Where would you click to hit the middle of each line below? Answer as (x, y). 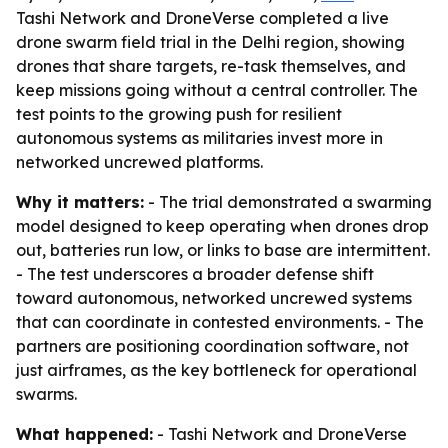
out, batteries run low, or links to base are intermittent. (223, 250)
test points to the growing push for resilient (179, 114)
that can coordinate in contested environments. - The (220, 322)
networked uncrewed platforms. (139, 162)
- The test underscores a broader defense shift (195, 274)
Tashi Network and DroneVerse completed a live (202, 18)
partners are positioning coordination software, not (212, 346)
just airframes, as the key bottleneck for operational (216, 370)
